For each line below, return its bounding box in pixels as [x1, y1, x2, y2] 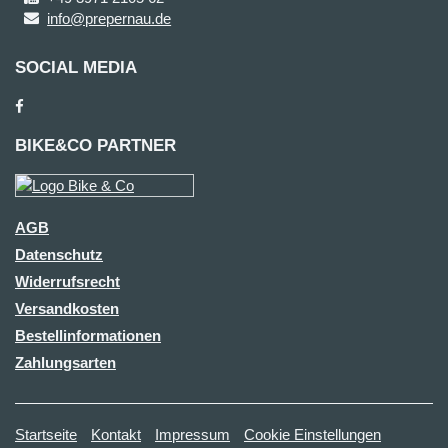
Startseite [15, 426, 77, 443]
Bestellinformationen [15, 327, 161, 344]
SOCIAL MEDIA [15, 58, 137, 77]
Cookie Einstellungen [244, 426, 381, 443]
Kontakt [91, 426, 141, 443]
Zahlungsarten [15, 354, 116, 371]
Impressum [155, 426, 230, 443]
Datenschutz [15, 246, 103, 263]
